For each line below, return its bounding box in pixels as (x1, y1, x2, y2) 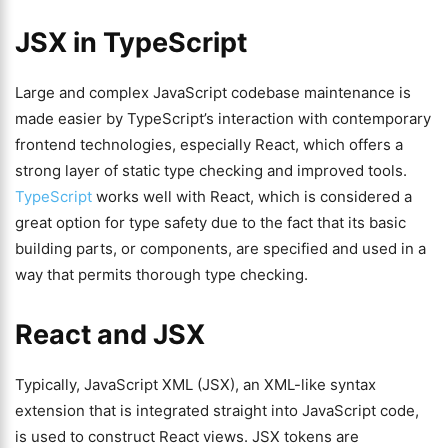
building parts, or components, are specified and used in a (15, 239, 426, 258)
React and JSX (15, 318, 205, 351)
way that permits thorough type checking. (15, 265, 308, 284)
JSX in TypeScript (15, 26, 247, 59)
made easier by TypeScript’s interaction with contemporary (15, 109, 431, 128)
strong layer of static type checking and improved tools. (15, 161, 407, 180)
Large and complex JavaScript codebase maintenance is (15, 83, 411, 102)
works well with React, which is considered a (92, 187, 412, 206)
